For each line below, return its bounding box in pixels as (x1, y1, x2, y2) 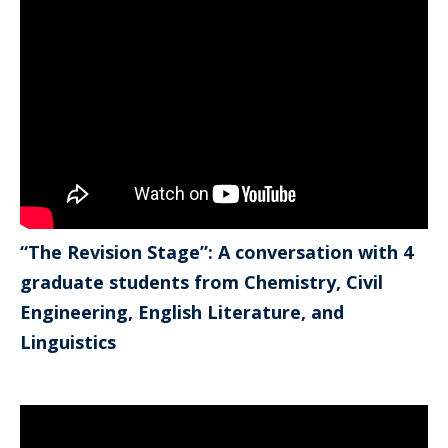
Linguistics (20, 330, 116, 354)
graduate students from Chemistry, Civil (20, 270, 383, 294)
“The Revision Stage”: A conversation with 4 (20, 240, 413, 264)
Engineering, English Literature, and (20, 300, 344, 324)
